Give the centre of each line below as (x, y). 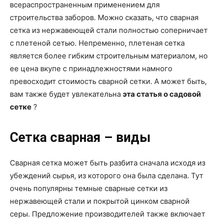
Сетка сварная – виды (80, 137)
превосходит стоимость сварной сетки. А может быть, (108, 81)
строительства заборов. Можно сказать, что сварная (104, 17)
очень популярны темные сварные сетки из (89, 188)
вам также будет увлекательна (66, 94)
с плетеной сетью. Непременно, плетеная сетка (97, 43)
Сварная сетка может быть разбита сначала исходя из (108, 163)
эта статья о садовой (162, 94)
